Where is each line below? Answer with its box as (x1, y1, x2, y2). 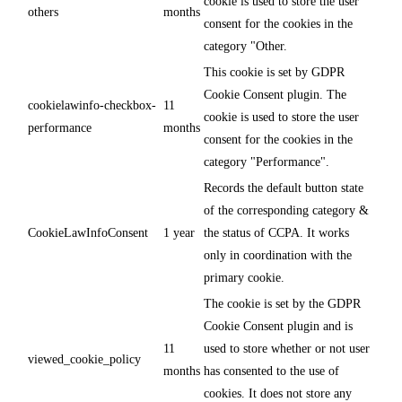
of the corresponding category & (204, 203, 369, 217)
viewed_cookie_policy (28, 352, 141, 366)
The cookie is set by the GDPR (204, 296, 361, 310)
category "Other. (204, 39, 287, 53)
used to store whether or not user (204, 341, 370, 355)
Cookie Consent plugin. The (204, 87, 346, 101)
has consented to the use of (204, 363, 339, 378)
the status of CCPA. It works (204, 225, 349, 240)
